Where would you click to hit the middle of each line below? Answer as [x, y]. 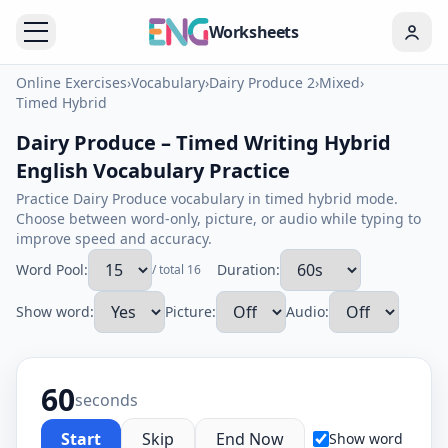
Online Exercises [71, 82]
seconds [106, 400]
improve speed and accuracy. [114, 238]
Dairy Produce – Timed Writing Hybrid [203, 142]
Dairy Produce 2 [262, 82]
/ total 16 [176, 269]
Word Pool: [52, 269]
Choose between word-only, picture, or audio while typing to [218, 218]
